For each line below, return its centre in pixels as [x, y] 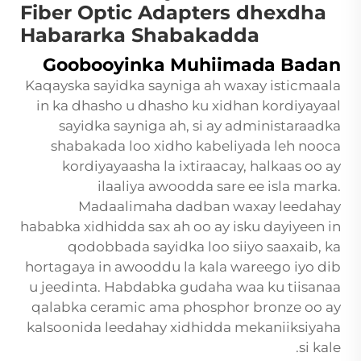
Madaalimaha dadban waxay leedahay [210, 207]
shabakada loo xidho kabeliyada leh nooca [196, 146]
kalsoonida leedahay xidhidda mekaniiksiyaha [184, 328]
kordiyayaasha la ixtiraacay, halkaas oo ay [201, 166]
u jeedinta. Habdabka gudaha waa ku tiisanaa [185, 287]
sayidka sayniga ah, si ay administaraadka [200, 126]
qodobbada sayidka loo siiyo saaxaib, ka [204, 247]
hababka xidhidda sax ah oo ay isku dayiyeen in [180, 227]
